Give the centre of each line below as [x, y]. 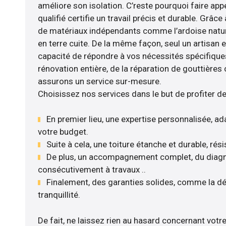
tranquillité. [59, 195]
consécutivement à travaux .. [92, 170]
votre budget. [63, 132]
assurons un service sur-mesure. [99, 81]
